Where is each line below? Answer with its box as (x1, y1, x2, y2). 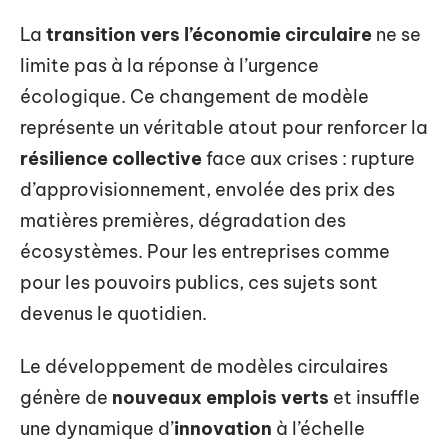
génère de (20, 386, 112, 409)
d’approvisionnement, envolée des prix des (20, 177, 395, 201)
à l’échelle (272, 417, 365, 440)
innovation (174, 417, 272, 440)
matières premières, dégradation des (20, 208, 346, 232)
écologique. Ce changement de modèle (20, 84, 369, 108)
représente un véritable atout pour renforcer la (20, 115, 428, 139)
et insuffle (329, 386, 420, 409)
